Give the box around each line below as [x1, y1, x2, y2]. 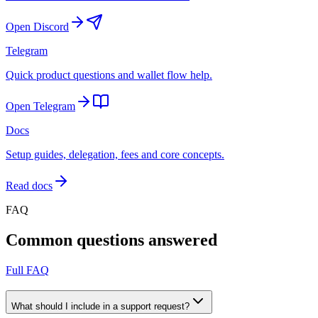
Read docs [6, 180, 53, 192]
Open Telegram [6, 100, 75, 113]
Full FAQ [6, 264, 49, 277]
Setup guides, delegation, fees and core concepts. [6, 148, 224, 161]
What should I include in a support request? [11, 300, 190, 312]
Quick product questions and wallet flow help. [6, 69, 212, 82]
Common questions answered [6, 231, 217, 250]
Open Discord [6, 21, 69, 33]
